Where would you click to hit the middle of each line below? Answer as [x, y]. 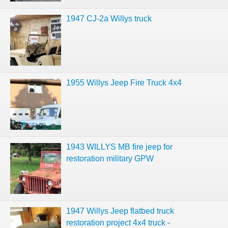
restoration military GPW [110, 159]
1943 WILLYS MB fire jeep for [119, 147]
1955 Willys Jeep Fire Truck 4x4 [124, 83]
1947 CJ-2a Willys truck [109, 19]
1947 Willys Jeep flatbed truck [120, 211]
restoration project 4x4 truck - [118, 223]
